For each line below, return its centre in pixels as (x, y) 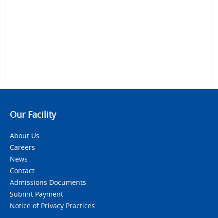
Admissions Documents (48, 182)
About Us (25, 136)
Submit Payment (36, 194)
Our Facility (33, 114)
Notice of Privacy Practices (52, 206)
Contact (22, 171)
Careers (22, 147)
